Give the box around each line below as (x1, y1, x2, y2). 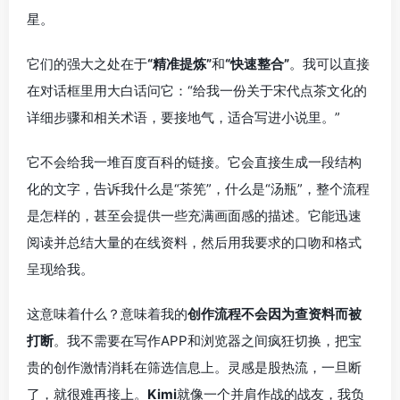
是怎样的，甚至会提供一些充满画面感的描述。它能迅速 (27, 206, 362, 224)
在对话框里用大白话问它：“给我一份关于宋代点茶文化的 (27, 81, 367, 99)
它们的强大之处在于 (27, 54, 147, 72)
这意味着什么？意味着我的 (27, 304, 187, 322)
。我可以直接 (289, 54, 370, 72)
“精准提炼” (147, 54, 212, 72)
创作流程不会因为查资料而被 (187, 304, 362, 322)
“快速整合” (225, 54, 289, 72)
